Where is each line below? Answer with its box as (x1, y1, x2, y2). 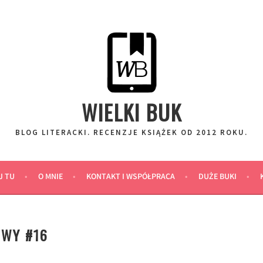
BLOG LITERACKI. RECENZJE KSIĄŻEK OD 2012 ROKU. (15, 127, 248, 137)
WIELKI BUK (81, 96, 182, 127)
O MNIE (38, 171, 63, 183)
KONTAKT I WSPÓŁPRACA (86, 171, 175, 183)
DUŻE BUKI (198, 171, 237, 183)
